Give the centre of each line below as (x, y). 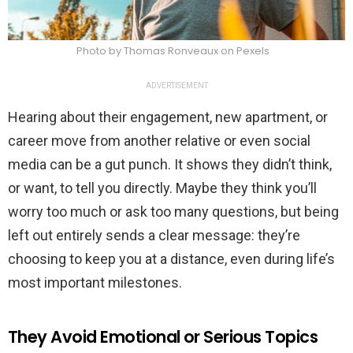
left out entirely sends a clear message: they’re (154, 236)
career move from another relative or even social (159, 141)
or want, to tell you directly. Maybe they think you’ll (162, 188)
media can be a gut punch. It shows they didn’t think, (170, 165)
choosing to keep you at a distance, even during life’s (171, 259)
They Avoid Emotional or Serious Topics (163, 337)
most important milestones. (95, 283)
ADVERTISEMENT (176, 86)
